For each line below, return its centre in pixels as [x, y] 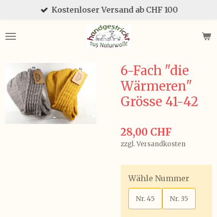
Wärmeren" [156, 86]
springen [21, 33]
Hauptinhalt [26, 22]
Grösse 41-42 [159, 101]
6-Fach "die [155, 70]
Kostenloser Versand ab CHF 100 [115, 10]
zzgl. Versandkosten [153, 144]
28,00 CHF [146, 132]
